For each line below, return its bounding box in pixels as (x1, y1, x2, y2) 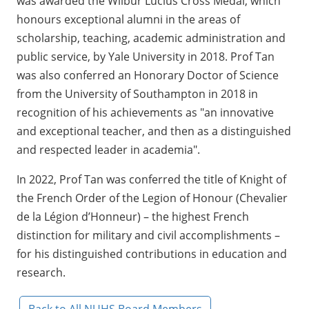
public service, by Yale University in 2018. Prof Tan (17, 49, 275, 65)
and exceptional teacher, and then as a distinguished (17, 123, 291, 139)
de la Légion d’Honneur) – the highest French (17, 209, 249, 225)
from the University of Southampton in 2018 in (17, 86, 258, 102)
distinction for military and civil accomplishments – (17, 228, 280, 243)
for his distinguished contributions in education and (17, 246, 287, 262)
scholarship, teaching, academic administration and (17, 30, 286, 46)
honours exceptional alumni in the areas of (17, 12, 240, 28)
